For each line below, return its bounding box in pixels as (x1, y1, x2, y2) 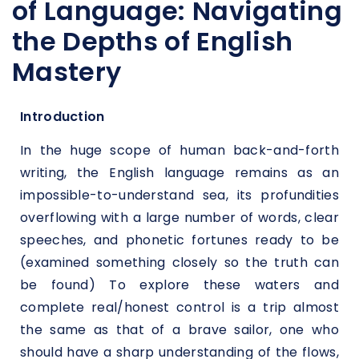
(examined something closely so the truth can (20, 252, 339, 272)
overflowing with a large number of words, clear (20, 208, 339, 227)
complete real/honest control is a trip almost (20, 297, 339, 317)
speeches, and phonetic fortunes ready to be (20, 230, 339, 249)
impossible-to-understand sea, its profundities (20, 185, 339, 204)
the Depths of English (12, 23, 293, 60)
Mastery (12, 54, 122, 91)
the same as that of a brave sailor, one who (20, 320, 339, 339)
